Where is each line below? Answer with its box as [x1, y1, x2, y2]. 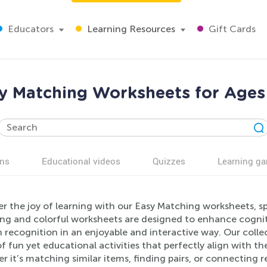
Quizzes [153, 155, 185, 167]
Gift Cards [206, 23, 256, 35]
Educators [5, 23, 54, 35]
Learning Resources [85, 23, 175, 35]
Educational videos [42, 155, 120, 167]
